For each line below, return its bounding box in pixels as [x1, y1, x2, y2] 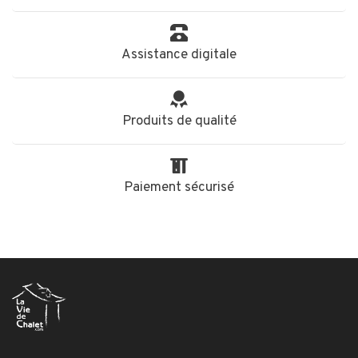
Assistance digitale [121, 46, 237, 64]
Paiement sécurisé [124, 179, 234, 197]
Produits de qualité [121, 113, 237, 130]
